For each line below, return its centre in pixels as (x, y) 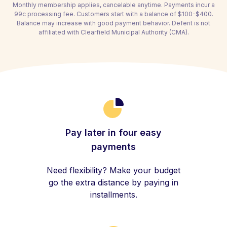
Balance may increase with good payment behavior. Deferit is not (113, 23)
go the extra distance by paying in (113, 182)
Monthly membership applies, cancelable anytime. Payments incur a (113, 5)
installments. (113, 195)
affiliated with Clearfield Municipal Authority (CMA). (113, 32)
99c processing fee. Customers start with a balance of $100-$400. (113, 14)
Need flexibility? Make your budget (113, 170)
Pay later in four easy (113, 133)
